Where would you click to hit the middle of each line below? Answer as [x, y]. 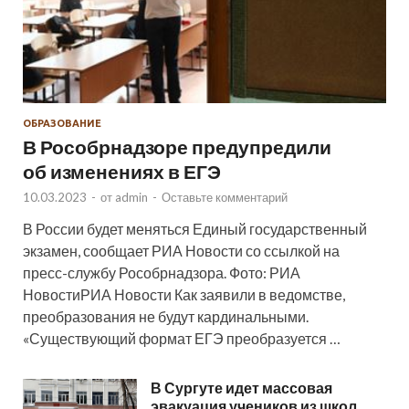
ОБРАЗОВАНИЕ [62, 123]
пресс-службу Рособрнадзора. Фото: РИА [162, 272]
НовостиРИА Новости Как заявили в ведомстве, [184, 294]
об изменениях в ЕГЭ [122, 171]
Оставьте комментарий [225, 197]
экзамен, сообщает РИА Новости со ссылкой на [181, 250]
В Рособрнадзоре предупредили [177, 146]
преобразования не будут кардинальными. [166, 316]
